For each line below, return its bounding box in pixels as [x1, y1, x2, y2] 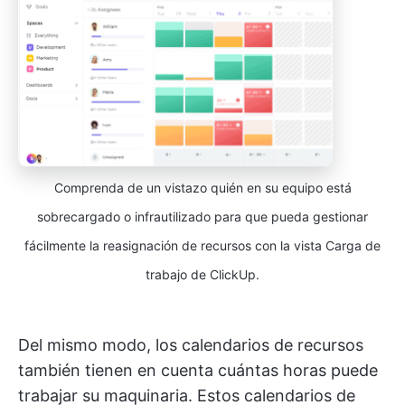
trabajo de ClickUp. [146, 267, 259, 283]
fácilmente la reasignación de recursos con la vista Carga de [24, 238, 381, 254]
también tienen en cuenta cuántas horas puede [18, 361, 378, 381]
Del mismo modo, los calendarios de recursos [18, 335, 363, 355]
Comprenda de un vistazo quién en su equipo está [53, 180, 352, 196]
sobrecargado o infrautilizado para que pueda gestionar [37, 209, 368, 225]
